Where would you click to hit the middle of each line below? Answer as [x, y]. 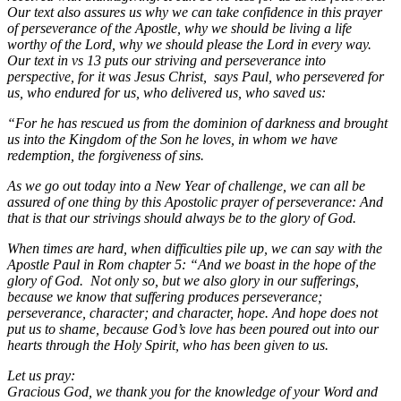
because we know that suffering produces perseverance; [165, 296]
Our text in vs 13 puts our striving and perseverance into [166, 60]
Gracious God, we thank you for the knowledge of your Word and [192, 391]
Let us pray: [41, 375]
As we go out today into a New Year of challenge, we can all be [186, 185]
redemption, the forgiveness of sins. [106, 155]
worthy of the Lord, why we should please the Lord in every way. [189, 44]
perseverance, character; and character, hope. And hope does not [192, 312]
